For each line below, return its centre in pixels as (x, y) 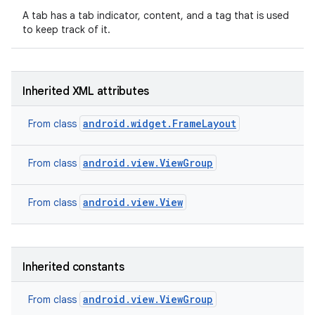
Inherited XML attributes (86, 91)
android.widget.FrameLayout (160, 123)
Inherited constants (73, 267)
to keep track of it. (68, 30)
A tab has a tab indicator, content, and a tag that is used (156, 15)
